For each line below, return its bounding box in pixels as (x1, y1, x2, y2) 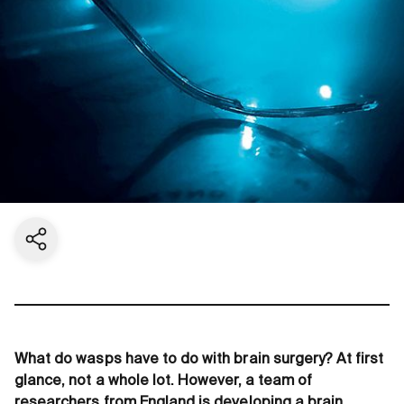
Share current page (23, 241, 158, 256)
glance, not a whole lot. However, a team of (14, 373, 313, 389)
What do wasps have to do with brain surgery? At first (14, 352, 384, 367)
